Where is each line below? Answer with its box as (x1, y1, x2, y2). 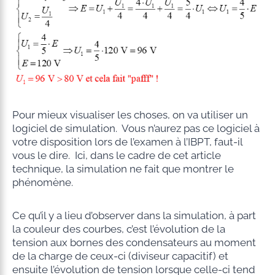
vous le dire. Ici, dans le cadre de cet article (12, 149, 221, 162)
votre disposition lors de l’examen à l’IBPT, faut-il (12, 136, 242, 149)
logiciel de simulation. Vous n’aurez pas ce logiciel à (12, 122, 260, 135)
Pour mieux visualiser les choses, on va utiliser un (12, 109, 248, 122)
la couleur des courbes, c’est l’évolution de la (12, 223, 225, 236)
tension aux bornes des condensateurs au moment (12, 236, 256, 249)
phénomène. (12, 176, 73, 189)
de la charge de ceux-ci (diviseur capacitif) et (12, 250, 228, 263)
